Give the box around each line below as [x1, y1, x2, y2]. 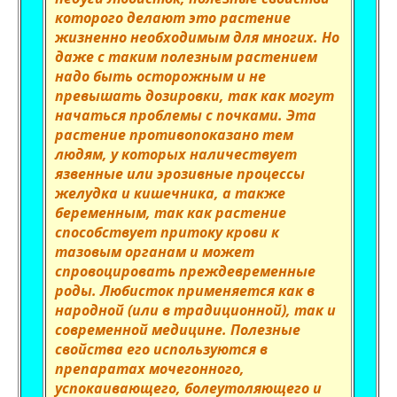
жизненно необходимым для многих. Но [55, 27, 339, 47]
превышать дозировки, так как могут [55, 86, 334, 105]
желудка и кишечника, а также [55, 183, 285, 203]
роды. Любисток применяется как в [55, 281, 315, 300]
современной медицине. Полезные [55, 320, 300, 339]
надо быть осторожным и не [55, 66, 266, 86]
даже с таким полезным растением [55, 47, 317, 66]
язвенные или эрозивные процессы [55, 164, 305, 183]
